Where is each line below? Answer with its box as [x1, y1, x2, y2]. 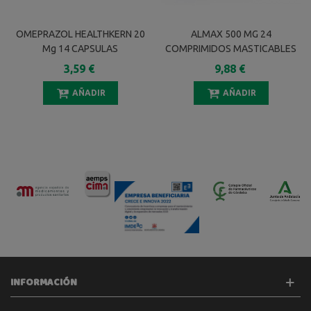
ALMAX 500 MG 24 [190, 28, 271, 40]
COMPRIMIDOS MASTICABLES [165, 42, 296, 54]
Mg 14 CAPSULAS [42, 42, 118, 54]
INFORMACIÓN [10, 275, 77, 289]
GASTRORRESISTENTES [28, 57, 132, 69]
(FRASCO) [59, 72, 101, 83]
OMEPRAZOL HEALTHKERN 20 [15, 28, 145, 40]
